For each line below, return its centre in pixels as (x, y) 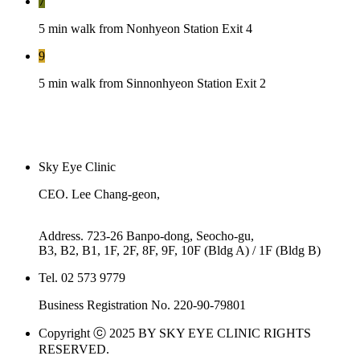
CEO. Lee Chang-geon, (99, 194)
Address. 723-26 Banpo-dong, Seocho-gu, (146, 235)
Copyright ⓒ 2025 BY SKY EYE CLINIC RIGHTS (175, 333)
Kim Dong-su (106, 208)
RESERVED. (74, 349)
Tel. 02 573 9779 (82, 277)
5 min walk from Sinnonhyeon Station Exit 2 (152, 83)
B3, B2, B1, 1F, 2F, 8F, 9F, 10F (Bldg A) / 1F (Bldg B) (180, 250)
